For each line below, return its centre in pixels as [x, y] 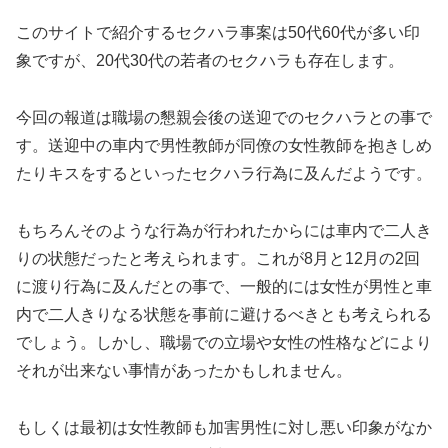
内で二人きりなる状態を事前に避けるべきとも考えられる [224, 315]
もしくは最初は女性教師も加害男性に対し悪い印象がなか [224, 427]
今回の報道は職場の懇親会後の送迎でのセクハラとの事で [224, 118]
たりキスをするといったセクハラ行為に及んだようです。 [224, 174]
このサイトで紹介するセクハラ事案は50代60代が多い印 [218, 33]
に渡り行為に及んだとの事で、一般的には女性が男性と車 [224, 287]
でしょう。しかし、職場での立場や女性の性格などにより [224, 343]
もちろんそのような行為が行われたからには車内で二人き [224, 231]
